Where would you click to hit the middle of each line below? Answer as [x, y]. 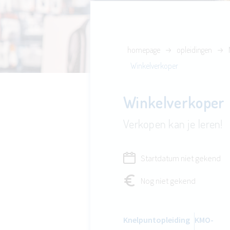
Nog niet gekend [168, 181]
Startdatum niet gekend [181, 158]
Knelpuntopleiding [157, 220]
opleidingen [194, 50]
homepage [144, 50]
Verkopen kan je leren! [173, 123]
